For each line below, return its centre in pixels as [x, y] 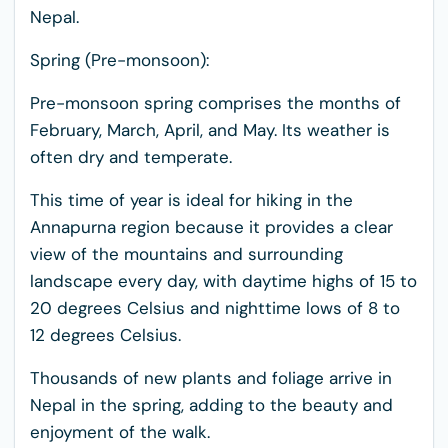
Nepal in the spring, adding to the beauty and [211, 405]
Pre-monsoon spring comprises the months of [215, 103]
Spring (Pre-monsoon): [122, 60]
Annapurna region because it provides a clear [211, 227]
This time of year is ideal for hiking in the [191, 200]
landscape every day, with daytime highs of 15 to [223, 281]
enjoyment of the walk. [120, 432]
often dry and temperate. [133, 157]
